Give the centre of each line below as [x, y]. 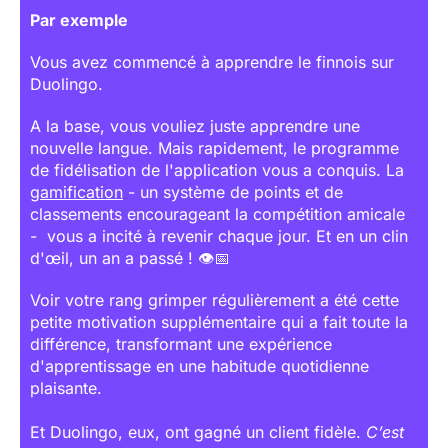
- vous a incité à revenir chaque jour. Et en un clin [219, 235]
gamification [76, 191]
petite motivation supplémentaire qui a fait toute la [219, 321]
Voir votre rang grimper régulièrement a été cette [214, 299]
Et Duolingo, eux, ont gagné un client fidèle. [198, 431]
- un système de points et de [233, 191]
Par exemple [79, 19]
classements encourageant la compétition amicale [217, 213]
